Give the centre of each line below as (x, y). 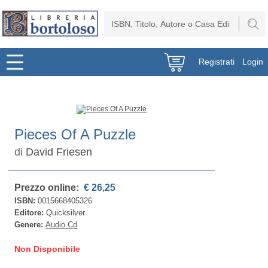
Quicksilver (66, 213)
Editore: (31, 213)
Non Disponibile (48, 249)
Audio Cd (62, 225)
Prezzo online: (48, 188)
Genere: (30, 225)
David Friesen (59, 152)
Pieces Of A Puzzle (75, 134)
